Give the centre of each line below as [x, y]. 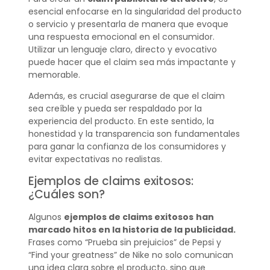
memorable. [54, 74]
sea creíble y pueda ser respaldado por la [115, 109]
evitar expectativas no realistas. [95, 159]
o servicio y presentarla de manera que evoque [128, 24]
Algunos [46, 217]
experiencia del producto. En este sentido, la [121, 121]
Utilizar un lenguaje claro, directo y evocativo [122, 49]
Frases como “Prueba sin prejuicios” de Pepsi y [124, 242]
